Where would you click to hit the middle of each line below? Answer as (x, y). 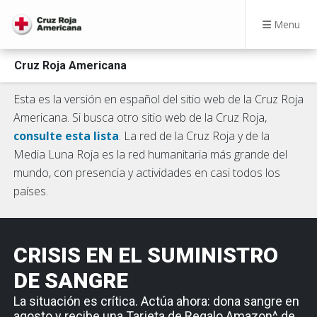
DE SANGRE (71, 281)
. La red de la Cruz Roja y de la (194, 136)
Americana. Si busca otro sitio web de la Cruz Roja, (140, 117)
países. (31, 191)
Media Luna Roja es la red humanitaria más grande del (150, 154)
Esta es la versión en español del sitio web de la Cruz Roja (158, 99)
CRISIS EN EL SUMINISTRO (146, 255)
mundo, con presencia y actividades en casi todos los (147, 173)
